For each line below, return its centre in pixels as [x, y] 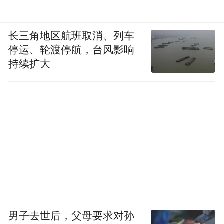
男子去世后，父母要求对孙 [72, 216]
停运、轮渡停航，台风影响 [72, 50]
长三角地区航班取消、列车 [72, 36]
